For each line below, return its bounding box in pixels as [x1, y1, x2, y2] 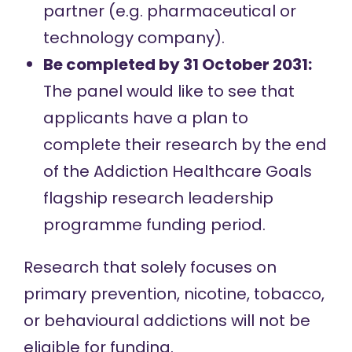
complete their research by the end [42, 134, 327, 156]
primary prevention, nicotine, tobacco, [23, 283, 324, 305]
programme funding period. [42, 214, 266, 236]
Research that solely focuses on [23, 256, 277, 278]
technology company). [42, 27, 225, 49]
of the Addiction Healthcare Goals [42, 160, 312, 182]
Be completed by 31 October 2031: [42, 53, 312, 75]
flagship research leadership [42, 187, 273, 209]
